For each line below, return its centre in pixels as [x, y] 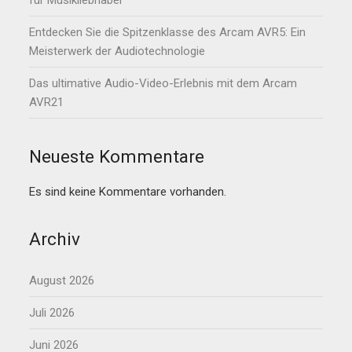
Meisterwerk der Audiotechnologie [117, 51]
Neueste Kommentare [117, 157]
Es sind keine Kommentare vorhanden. [128, 192]
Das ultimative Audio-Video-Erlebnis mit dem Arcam [163, 84]
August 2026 [62, 281]
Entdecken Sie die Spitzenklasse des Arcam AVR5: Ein [168, 33]
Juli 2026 [52, 313]
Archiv [55, 239]
